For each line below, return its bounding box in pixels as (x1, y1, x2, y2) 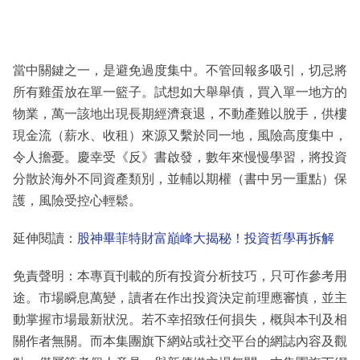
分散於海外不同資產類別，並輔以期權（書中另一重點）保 (13, 171, 347, 186)
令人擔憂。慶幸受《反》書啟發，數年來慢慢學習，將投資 (13, 149, 347, 164)
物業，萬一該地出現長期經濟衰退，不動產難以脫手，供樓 (13, 106, 347, 121)
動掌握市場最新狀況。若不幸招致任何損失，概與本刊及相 (13, 312, 347, 326)
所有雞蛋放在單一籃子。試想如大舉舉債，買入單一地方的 (13, 84, 347, 99)
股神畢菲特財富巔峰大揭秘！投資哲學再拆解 (77, 231, 334, 245)
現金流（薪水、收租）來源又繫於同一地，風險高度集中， (13, 128, 347, 142)
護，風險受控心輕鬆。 (13, 193, 141, 207)
